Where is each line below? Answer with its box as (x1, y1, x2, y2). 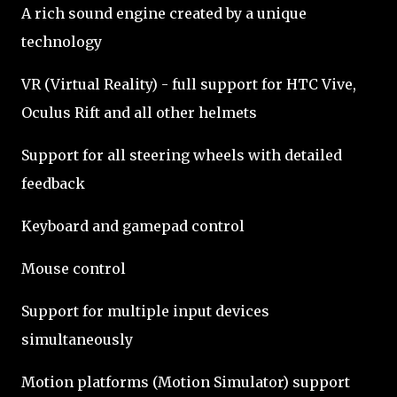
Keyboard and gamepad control (21, 217, 245, 235)
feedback (21, 175, 85, 192)
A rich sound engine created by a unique (21, 4, 307, 22)
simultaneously (21, 331, 133, 348)
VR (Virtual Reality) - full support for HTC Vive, (21, 75, 356, 93)
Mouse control (21, 260, 126, 277)
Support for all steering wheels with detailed (21, 146, 342, 164)
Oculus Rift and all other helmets (21, 104, 257, 121)
